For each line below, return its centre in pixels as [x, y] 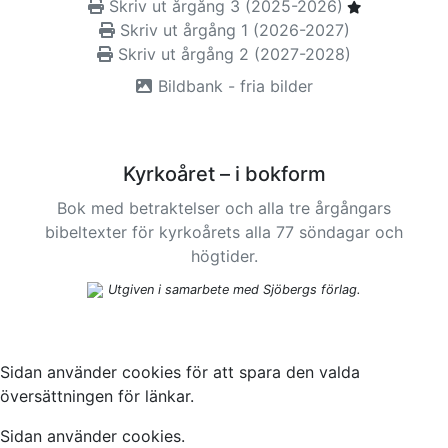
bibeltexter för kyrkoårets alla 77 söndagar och [224, 232]
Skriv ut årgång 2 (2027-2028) [232, 54]
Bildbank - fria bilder [233, 86]
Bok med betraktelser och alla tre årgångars [224, 208]
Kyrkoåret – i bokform [224, 174]
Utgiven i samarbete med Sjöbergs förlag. [234, 290]
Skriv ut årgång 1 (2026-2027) [232, 30]
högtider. [224, 256]
